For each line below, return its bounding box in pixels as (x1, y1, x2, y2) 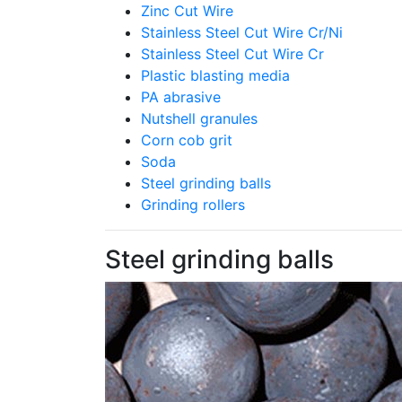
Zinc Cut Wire (141, 2, 233, 20)
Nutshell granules (141, 109, 258, 127)
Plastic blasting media (141, 66, 290, 84)
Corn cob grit (141, 131, 232, 149)
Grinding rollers (141, 196, 245, 214)
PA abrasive (141, 88, 221, 106)
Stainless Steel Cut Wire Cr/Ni (141, 23, 343, 41)
